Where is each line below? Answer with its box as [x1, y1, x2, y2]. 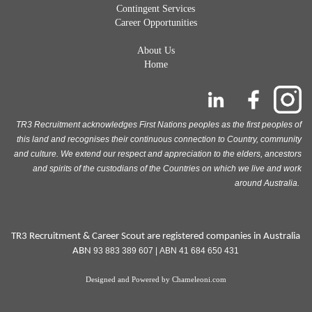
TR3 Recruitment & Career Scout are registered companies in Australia [11, 231, 301, 242]
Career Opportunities [115, 17, 197, 28]
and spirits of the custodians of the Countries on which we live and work [33, 164, 302, 173]
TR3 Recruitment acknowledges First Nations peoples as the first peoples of [16, 120, 302, 130]
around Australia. [235, 178, 302, 188]
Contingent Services [116, 3, 196, 14]
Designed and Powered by [86, 275, 172, 283]
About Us [137, 45, 175, 56]
